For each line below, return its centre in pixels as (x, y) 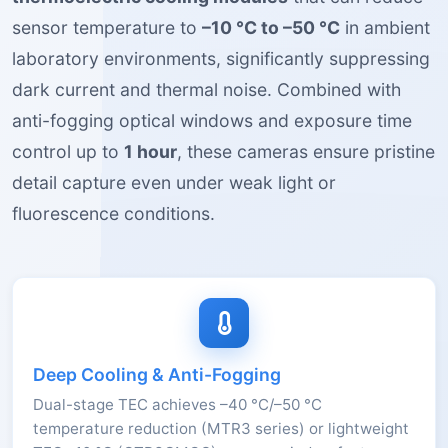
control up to (68, 151)
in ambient (385, 27)
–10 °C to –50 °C (271, 27)
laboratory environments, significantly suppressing (221, 58)
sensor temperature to (107, 27)
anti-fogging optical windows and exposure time (212, 120)
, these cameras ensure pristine (306, 151)
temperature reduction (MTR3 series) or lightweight (221, 428)
